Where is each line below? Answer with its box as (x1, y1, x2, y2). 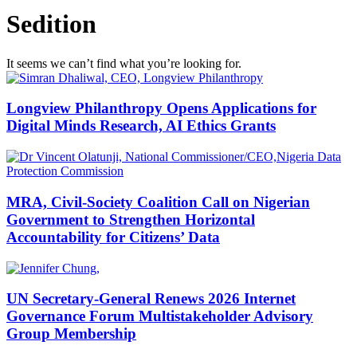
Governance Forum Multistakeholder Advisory (6, 308, 313, 325)
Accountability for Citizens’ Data (6, 228, 220, 245)
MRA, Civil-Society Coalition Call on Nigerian (6, 193, 310, 210)
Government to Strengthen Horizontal (6, 210, 255, 228)
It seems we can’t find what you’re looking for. (6, 56, 241, 70)
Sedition (6, 10, 96, 39)
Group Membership (6, 325, 136, 343)
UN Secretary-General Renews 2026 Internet (6, 290, 296, 308)
